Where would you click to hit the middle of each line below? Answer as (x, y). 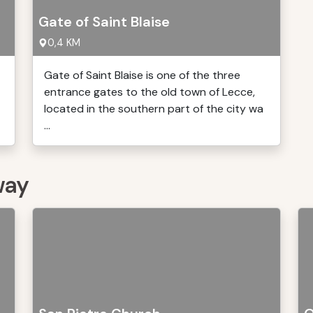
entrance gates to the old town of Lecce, (150, 92)
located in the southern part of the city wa (154, 109)
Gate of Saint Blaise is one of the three (142, 75)
